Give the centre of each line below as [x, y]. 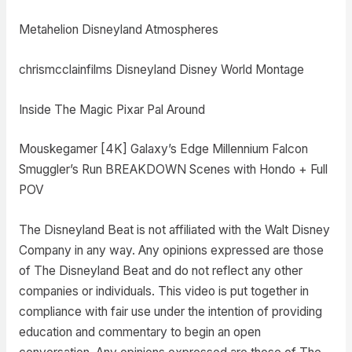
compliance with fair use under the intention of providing [170, 312]
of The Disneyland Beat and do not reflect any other [160, 271]
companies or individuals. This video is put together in [163, 291]
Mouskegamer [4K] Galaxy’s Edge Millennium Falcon [163, 149]
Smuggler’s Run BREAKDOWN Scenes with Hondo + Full [173, 170]
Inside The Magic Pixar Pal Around [112, 109]
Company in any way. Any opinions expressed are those [171, 251]
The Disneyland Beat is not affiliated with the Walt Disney [174, 230]
